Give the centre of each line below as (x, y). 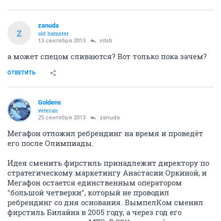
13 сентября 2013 (62, 41)
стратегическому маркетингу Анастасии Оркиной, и (107, 173)
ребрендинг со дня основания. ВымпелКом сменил (105, 202)
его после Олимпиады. (51, 143)
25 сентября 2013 (62, 118)
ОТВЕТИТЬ (21, 73)
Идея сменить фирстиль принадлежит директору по (108, 163)
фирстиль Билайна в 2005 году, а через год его (94, 212)
